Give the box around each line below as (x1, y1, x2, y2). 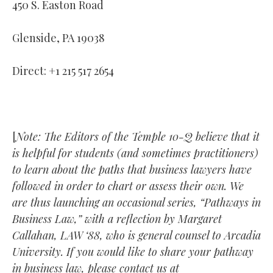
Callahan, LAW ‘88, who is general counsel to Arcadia (12, 227, 261, 243)
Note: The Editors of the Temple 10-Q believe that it (16, 129, 260, 144)
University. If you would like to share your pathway (12, 244, 253, 259)
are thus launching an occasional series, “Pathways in (12, 194, 261, 210)
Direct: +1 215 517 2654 (12, 63, 114, 78)
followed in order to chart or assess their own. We (12, 178, 244, 193)
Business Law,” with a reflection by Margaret (12, 211, 222, 226)
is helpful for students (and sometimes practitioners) (12, 145, 258, 160)
